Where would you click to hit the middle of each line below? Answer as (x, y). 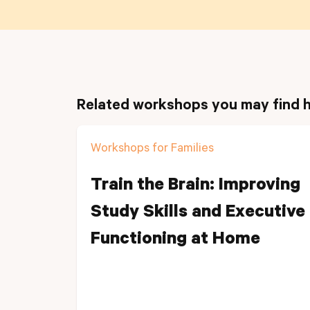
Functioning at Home (175, 241)
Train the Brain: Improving (195, 187)
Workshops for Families (152, 149)
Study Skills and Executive (198, 214)
